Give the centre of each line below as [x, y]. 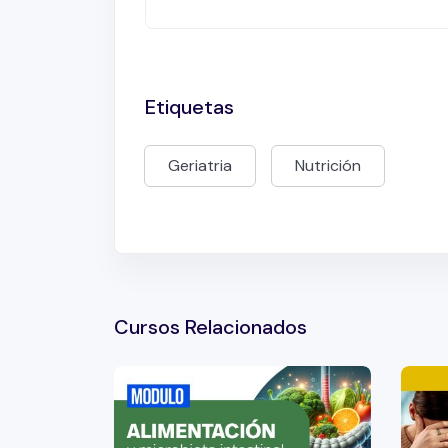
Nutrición [328, 166]
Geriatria [200, 166]
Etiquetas [189, 107]
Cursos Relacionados [210, 327]
